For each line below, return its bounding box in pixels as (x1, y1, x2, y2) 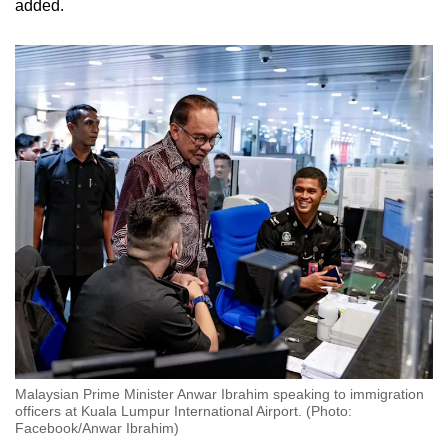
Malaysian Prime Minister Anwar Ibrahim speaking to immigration (15, 386, 424, 403)
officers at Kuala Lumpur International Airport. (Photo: (15, 403, 352, 420)
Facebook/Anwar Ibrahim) (15, 420, 179, 437)
